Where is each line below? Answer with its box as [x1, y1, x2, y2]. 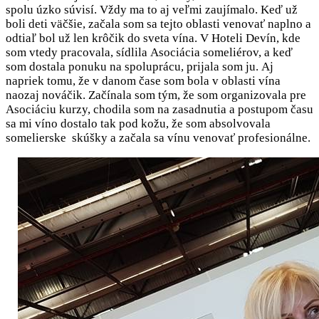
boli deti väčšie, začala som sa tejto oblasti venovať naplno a [6, 16, 311, 31]
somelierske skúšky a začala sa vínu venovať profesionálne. [6, 130, 310, 145]
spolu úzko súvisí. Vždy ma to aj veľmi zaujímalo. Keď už [6, 2, 298, 16]
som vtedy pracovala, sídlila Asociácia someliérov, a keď [6, 45, 293, 59]
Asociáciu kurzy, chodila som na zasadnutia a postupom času [6, 102, 313, 116]
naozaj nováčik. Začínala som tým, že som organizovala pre [6, 88, 306, 102]
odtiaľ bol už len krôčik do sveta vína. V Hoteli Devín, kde [6, 31, 300, 45]
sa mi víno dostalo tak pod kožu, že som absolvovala [6, 116, 271, 130]
